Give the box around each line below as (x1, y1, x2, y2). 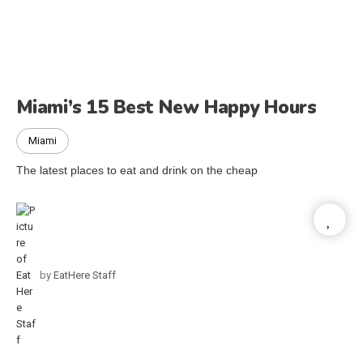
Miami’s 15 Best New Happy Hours (16, 94, 317, 120)
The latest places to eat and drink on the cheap (16, 163, 258, 177)
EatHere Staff (51, 268, 116, 281)
